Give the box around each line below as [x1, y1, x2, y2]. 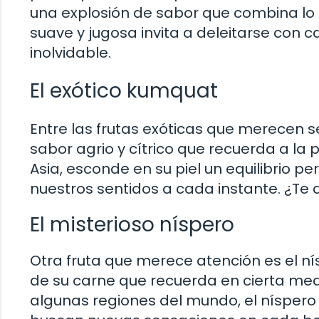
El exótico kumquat [30, 77, 218, 105]
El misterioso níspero [30, 211, 234, 239]
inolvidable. [30, 43, 111, 63]
